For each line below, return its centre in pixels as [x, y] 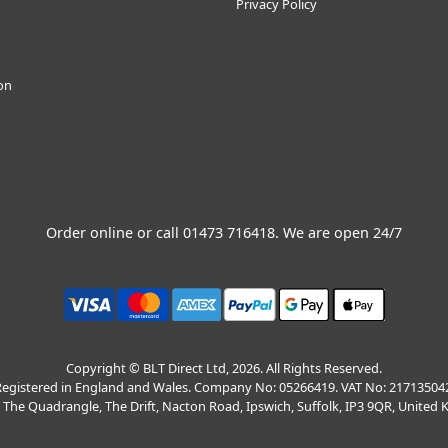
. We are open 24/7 [338, 233]
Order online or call [114, 233]
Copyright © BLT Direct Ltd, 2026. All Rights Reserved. [224, 368]
